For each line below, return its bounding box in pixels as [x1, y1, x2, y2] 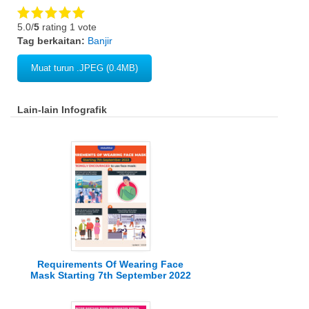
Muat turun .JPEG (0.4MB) [31, 62, 138, 73]
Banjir [88, 34, 112, 46]
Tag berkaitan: [17, 34, 88, 46]
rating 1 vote [39, 21, 97, 32]
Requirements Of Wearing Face [37, 259, 183, 270]
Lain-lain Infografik [17, 103, 107, 115]
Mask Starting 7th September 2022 [30, 270, 191, 281]
